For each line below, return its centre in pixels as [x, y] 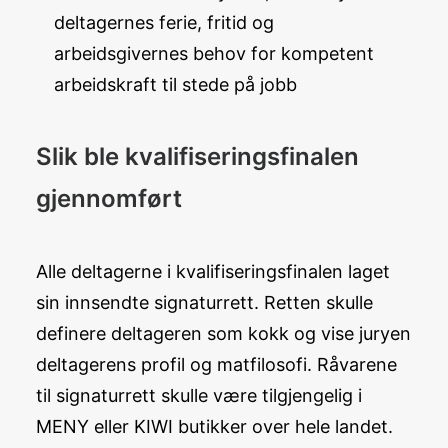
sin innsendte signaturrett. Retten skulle [204, 302]
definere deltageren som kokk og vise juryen [223, 333]
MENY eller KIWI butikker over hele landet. [214, 426]
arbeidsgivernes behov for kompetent [214, 53]
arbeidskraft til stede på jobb [175, 84]
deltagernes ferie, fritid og [164, 22]
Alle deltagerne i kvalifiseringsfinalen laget [213, 271]
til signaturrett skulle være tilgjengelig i [199, 395]
